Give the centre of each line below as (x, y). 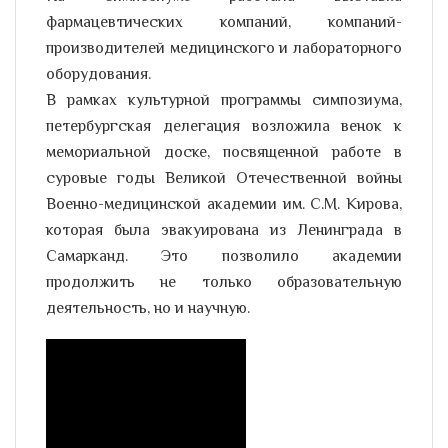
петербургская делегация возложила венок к (224, 127)
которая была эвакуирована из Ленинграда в (224, 231)
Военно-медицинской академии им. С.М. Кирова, (224, 205)
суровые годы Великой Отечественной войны (224, 179)
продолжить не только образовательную (224, 283)
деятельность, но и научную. (148, 309)
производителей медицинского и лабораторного (224, 49)
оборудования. (98, 75)
